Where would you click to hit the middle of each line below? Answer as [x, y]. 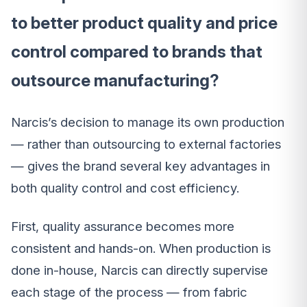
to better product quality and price [144, 23]
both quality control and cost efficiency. [125, 188]
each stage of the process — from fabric [129, 293]
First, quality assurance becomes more [123, 227]
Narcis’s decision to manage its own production [148, 123]
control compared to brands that [137, 52]
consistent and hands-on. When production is [141, 249]
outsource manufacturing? [115, 81]
